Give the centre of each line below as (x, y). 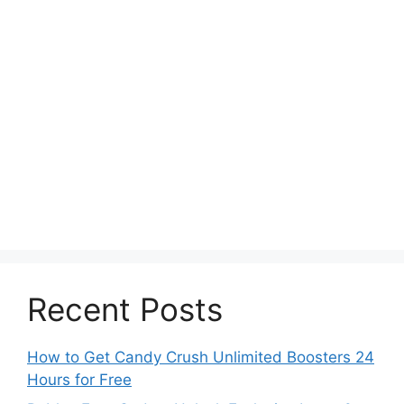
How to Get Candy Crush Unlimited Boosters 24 (201, 357)
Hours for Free (79, 379)
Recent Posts (125, 309)
